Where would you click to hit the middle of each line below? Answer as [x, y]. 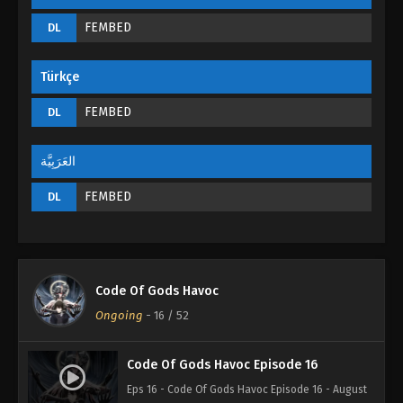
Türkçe [60, 76]
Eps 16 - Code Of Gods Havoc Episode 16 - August [247, 389]
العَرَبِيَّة [58, 161]
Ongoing [119, 315]
